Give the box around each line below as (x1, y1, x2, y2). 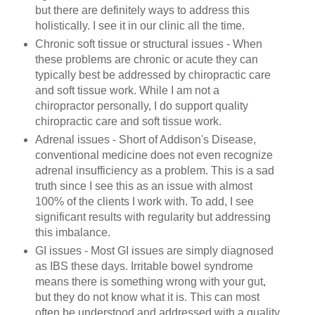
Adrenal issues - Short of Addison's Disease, (34, 133, 256, 146)
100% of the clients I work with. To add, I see (34, 195, 254, 207)
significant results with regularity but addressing (34, 210, 271, 223)
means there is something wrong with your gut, (34, 275, 266, 288)
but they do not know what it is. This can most (34, 290, 259, 303)
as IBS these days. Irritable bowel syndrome (34, 259, 253, 272)
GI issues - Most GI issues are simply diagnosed (34, 244, 274, 257)
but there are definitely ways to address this (34, 4, 250, 16)
